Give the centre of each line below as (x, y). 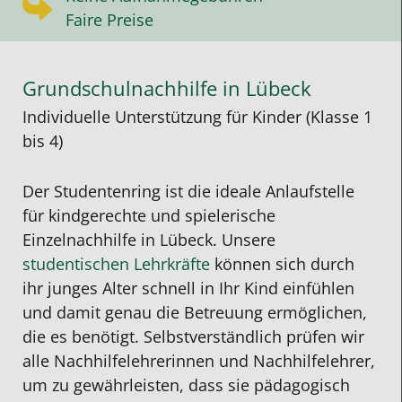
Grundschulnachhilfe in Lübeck (167, 88)
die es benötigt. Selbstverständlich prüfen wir (193, 337)
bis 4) (43, 140)
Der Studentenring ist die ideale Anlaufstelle (188, 192)
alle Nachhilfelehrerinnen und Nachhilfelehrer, (199, 361)
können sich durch (282, 264)
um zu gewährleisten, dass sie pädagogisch (186, 385)
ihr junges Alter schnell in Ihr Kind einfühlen (188, 288)
